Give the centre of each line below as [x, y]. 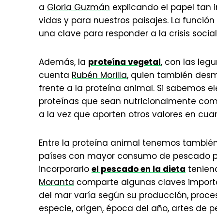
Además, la [63, 62]
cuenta [55, 75]
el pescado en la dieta [139, 169]
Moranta [56, 182]
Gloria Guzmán [78, 7]
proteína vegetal [124, 62]
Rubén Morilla [99, 75]
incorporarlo [65, 169]
